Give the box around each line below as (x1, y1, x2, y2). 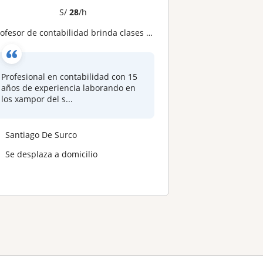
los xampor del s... (1, 93, 73, 104)
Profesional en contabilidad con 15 (1, 71, 138, 82)
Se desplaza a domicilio (5, 148, 98, 160)
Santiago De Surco (5, 129, 77, 140)
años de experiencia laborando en (1, 82, 136, 93)
